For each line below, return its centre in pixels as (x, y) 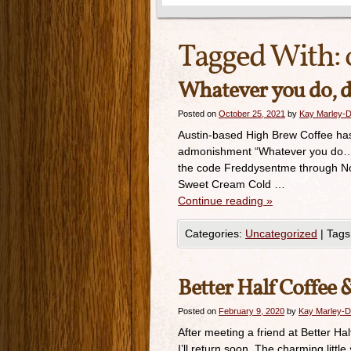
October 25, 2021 (252, 114)
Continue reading (222, 201)
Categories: (215, 233)
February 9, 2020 (251, 311)
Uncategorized (281, 233)
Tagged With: (261, 58)
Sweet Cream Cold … (232, 184)
